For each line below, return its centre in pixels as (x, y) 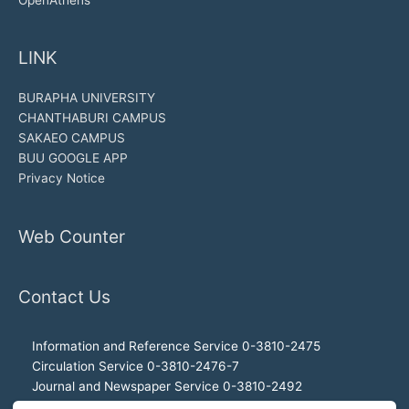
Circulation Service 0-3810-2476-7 (136, 366)
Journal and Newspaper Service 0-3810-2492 (167, 386)
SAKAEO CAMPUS (72, 138)
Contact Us (64, 296)
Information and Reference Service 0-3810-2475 (176, 346)
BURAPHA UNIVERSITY (87, 98)
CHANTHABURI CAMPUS (92, 118)
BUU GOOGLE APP (73, 158)
